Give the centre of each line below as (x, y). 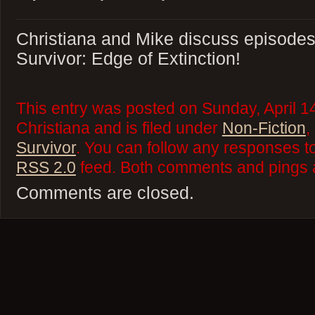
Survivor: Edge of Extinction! (128, 59)
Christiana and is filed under (119, 128)
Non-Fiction (264, 128)
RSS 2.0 (46, 167)
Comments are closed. (105, 193)
